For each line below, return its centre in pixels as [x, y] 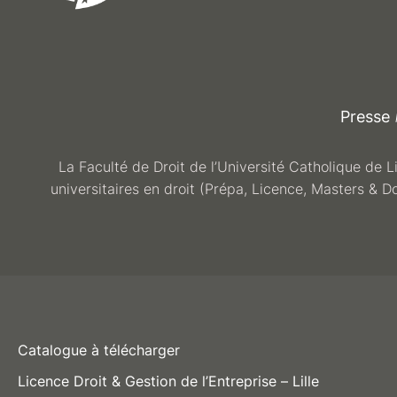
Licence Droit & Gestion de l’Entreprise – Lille [168, 381]
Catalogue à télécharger [98, 350]
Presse [365, 116]
